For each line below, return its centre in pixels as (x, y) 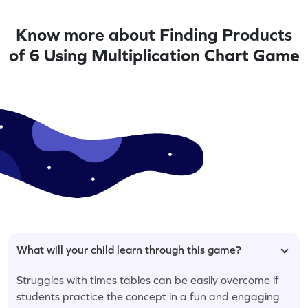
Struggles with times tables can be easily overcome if (148, 279)
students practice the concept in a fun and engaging (148, 296)
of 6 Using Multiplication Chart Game (154, 55)
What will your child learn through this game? (129, 249)
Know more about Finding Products (154, 34)
